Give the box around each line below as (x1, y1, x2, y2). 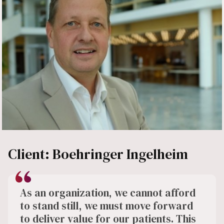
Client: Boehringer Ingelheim (8, 144, 188, 164)
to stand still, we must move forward (20, 198, 193, 213)
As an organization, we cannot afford (20, 185, 195, 200)
